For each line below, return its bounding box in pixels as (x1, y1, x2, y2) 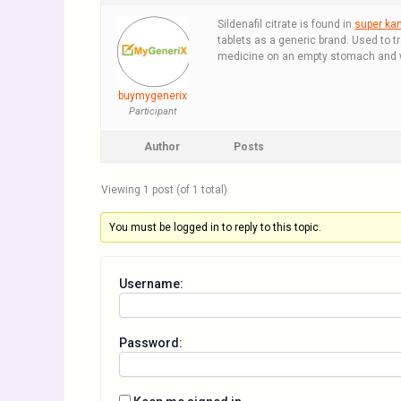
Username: (119, 277, 183, 291)
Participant (129, 106, 176, 117)
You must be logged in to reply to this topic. (109, 221, 322, 234)
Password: (119, 336, 183, 350)
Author (144, 141, 180, 153)
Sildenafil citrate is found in (218, 18, 354, 30)
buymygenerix (118, 90, 187, 102)
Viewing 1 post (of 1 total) (101, 183, 227, 196)
